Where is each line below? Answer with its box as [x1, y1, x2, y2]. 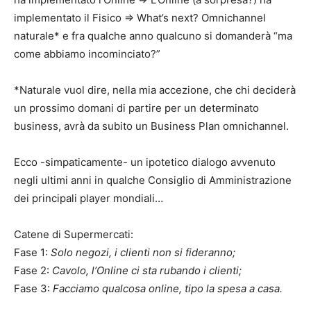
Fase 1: [14, 245, 51, 259]
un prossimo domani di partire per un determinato [14, 101, 259, 115]
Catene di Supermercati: [14, 227, 133, 241]
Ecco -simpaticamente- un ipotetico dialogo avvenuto [14, 155, 276, 169]
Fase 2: [14, 263, 52, 277]
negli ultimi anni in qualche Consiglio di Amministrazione [14, 173, 292, 187]
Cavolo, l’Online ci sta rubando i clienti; [52, 263, 242, 277]
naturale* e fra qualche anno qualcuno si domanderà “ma [14, 28, 292, 42]
